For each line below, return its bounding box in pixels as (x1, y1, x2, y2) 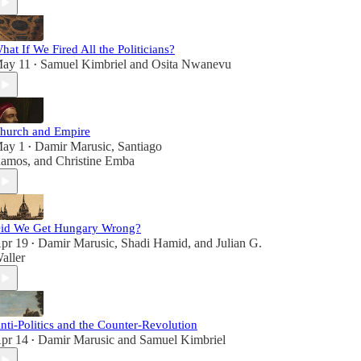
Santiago (118, 139, 162, 153)
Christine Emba (56, 154, 135, 168)
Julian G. (216, 236, 262, 250)
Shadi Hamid (121, 236, 188, 250)
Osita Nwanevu (151, 57, 231, 71)
